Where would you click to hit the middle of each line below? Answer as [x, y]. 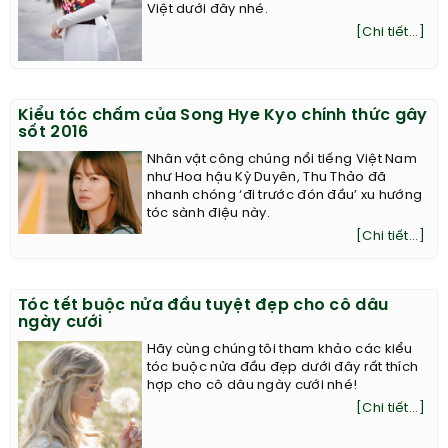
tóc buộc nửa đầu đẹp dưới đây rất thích [282, 368]
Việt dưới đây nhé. [207, 10]
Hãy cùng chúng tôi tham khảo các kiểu [279, 350]
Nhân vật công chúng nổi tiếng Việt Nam [282, 160]
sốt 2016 [53, 133]
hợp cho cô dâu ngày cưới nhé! [252, 386]
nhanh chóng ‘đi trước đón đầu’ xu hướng [284, 196]
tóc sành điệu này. [208, 214]
